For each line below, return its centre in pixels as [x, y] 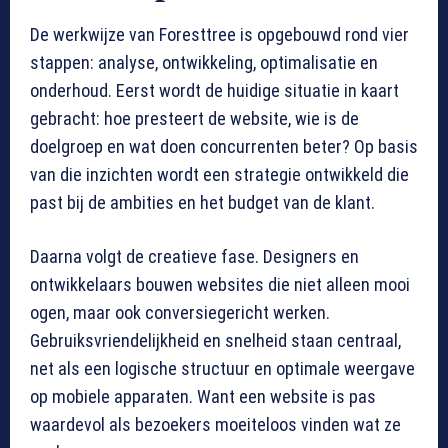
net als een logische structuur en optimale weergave [222, 369]
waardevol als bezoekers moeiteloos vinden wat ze [215, 425]
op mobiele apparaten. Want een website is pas [203, 397]
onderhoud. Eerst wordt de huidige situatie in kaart [214, 91]
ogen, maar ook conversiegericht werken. [180, 313]
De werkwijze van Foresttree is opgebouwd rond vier [219, 35]
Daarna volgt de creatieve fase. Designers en [194, 257]
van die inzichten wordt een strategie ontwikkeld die [219, 175]
